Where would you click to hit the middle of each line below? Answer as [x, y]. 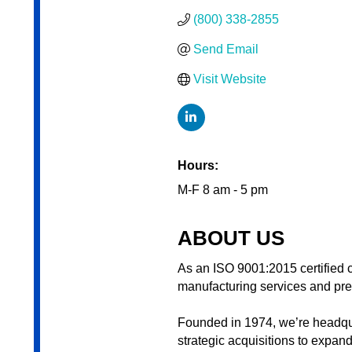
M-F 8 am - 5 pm [222, 190]
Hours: [198, 166]
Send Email [225, 49]
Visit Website [229, 79]
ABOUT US [231, 238]
